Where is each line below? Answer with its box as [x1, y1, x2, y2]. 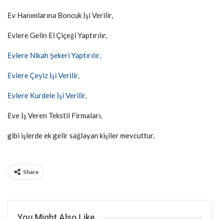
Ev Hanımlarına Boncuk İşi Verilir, [7, 11, 113, 20]
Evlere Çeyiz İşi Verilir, [7, 71, 79, 80]
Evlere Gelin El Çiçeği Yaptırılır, [7, 31, 107, 40]
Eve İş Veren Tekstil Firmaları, [7, 111, 102, 120]
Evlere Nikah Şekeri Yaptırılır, [7, 51, 101, 60]
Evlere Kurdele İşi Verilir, [7, 91, 87, 100]
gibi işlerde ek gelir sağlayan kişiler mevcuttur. [7, 131, 154, 140]
